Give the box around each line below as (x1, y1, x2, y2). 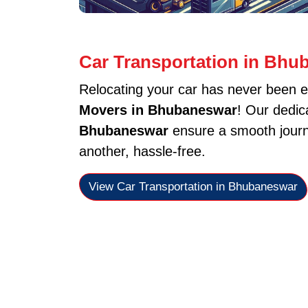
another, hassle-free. (78, 143, 206, 159)
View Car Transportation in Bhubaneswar (88, 179, 298, 194)
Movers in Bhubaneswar (78, 102, 237, 118)
